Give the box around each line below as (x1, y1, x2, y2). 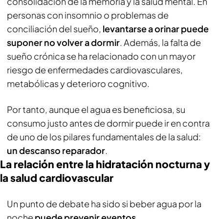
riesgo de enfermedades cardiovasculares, (7, 64, 183, 75)
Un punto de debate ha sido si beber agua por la (7, 198, 201, 209)
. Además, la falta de (120, 37, 201, 48)
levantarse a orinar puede (103, 23, 209, 34)
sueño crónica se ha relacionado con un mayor (7, 50, 196, 62)
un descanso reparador (7, 145, 105, 156)
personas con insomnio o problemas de (7, 9, 169, 21)
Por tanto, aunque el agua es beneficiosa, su (7, 104, 185, 115)
